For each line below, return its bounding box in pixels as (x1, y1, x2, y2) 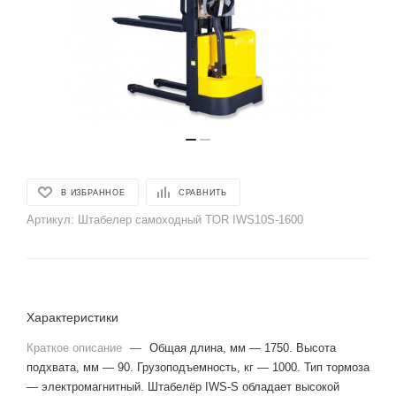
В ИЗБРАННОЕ (61, 187, 126, 197)
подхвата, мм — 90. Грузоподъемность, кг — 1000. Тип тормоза (27, 361, 369, 374)
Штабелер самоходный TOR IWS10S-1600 (78, 213, 303, 226)
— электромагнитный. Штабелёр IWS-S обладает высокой (27, 380, 339, 393)
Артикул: (27, 213, 74, 226)
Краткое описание (27, 341, 126, 354)
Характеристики (27, 310, 118, 324)
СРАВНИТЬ (178, 187, 228, 197)
